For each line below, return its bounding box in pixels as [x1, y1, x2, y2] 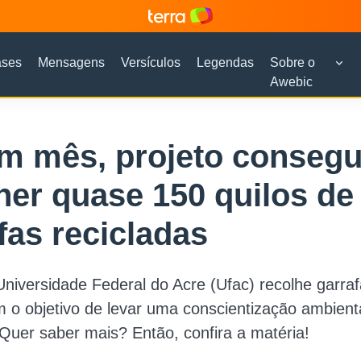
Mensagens [37, 56, 105, 69]
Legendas [196, 56, 254, 69]
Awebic [269, 75, 313, 89]
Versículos [120, 56, 180, 69]
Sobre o [269, 56, 315, 69]
